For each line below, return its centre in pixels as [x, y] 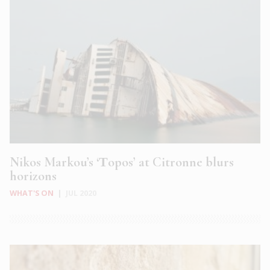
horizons [33, 176]
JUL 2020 [81, 193]
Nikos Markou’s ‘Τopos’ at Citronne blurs [122, 162]
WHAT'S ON [32, 193]
